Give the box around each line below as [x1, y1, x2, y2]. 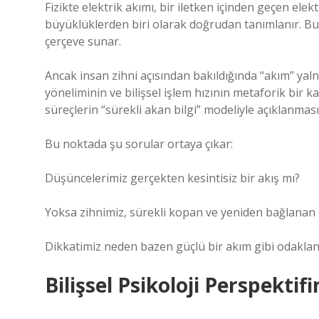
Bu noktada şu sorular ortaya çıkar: [45, 136, 233, 152]
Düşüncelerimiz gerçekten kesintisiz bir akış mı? [45, 170, 300, 186]
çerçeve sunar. [45, 33, 121, 49]
